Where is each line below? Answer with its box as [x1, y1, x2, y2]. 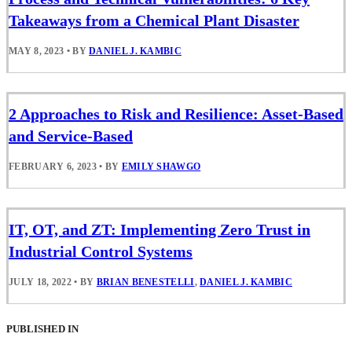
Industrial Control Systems [9, 243, 192, 261]
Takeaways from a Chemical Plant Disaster [9, 12, 299, 29]
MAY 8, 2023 [9, 46, 64, 57]
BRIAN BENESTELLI [96, 277, 195, 288]
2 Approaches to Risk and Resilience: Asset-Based [9, 105, 343, 123]
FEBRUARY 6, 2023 [9, 161, 97, 173]
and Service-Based [9, 127, 133, 145]
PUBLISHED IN [6, 323, 79, 335]
